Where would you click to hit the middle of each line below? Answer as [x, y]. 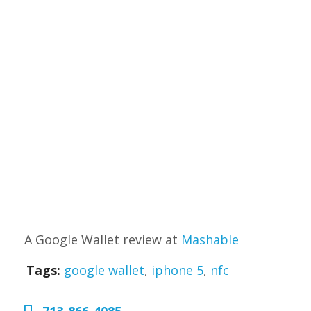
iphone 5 [177, 270]
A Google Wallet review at [103, 239]
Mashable [210, 239]
